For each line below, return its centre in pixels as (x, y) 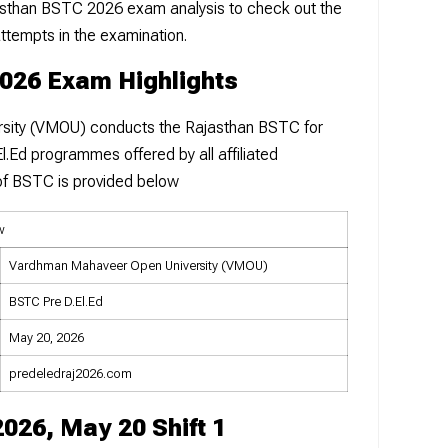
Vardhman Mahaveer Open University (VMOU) (138, 265)
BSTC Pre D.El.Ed (56, 301)
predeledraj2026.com (70, 373)
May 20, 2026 (46, 337)
